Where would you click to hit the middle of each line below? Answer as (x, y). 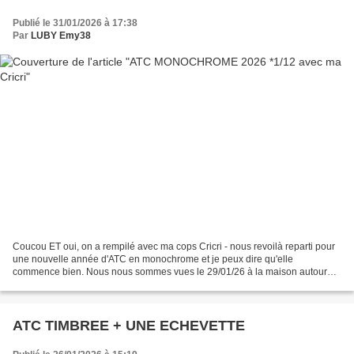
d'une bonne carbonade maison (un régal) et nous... (124, 285)
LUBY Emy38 (61, 35)
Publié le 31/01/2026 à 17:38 (75, 23)
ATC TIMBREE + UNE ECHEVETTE (129, 326)
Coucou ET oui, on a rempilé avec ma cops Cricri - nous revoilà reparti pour (174, 247)
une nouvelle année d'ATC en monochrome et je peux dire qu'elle (153, 260)
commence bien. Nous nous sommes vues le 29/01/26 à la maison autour (170, 272)
